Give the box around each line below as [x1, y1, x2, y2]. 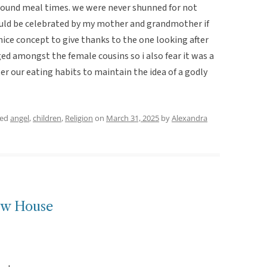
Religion [65, 112, 93, 123]
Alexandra [172, 112, 207, 123]
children [33, 112, 61, 123]
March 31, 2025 [106, 112, 159, 123]
